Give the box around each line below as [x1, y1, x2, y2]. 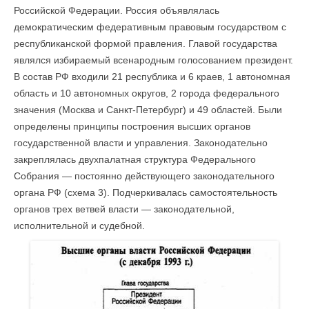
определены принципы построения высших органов [14, 121, 250, 132]
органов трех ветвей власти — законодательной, [14, 203, 235, 215]
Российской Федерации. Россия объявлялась [14, 5, 219, 16]
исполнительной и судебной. [14, 220, 145, 231]
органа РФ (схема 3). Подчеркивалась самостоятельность [14, 187, 277, 198]
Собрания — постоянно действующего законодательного [14, 170, 275, 181]
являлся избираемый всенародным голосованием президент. [14, 54, 293, 66]
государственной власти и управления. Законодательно [14, 137, 268, 148]
